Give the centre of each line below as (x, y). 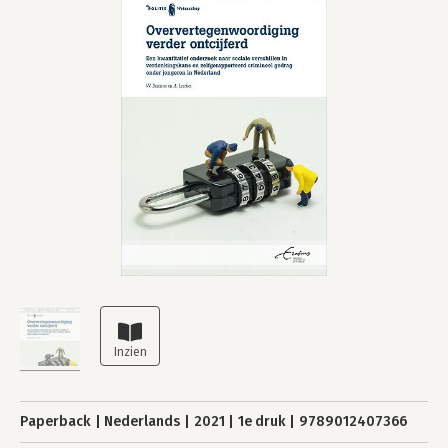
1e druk (261, 421)
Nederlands (142, 421)
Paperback (55, 421)
